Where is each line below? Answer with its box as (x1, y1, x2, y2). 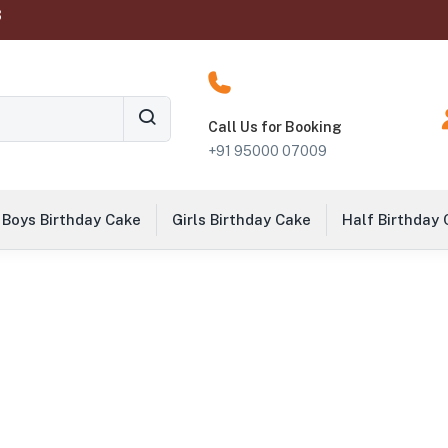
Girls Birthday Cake (172, 211, 311, 228)
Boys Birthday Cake (2, 211, 141, 228)
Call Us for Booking (207, 119, 342, 135)
